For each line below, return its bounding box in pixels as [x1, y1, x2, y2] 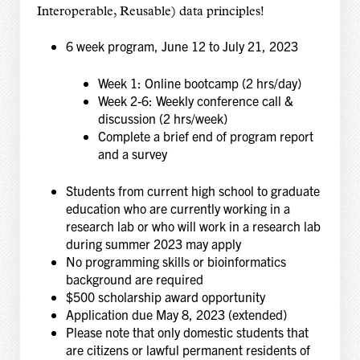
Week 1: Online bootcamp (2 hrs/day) [97, 75, 301, 92]
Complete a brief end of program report [97, 128, 313, 145]
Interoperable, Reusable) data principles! [36, 6, 264, 19]
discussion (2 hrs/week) [97, 110, 227, 127]
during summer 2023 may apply [65, 235, 241, 252]
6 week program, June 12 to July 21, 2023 [65, 38, 298, 55]
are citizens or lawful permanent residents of [65, 342, 310, 358]
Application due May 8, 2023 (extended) [65, 306, 287, 323]
